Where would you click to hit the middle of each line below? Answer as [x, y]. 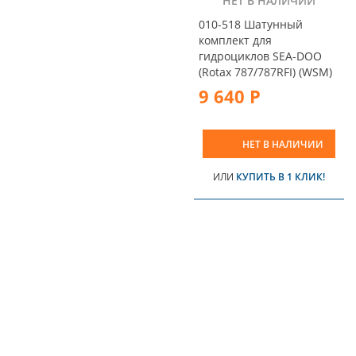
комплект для [235, 41]
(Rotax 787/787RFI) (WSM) [265, 72]
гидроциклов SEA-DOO [260, 56]
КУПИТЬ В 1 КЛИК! [281, 177]
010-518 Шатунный [251, 25]
